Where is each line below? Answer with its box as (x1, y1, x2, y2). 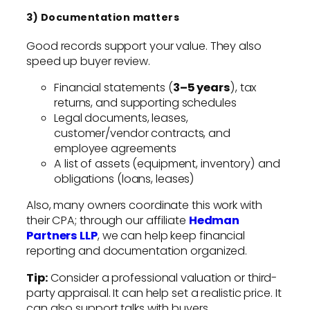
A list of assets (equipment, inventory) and (54, 156, 280, 172)
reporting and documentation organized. (26, 243, 248, 259)
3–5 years (172, 80, 230, 96)
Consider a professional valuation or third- (47, 269, 277, 286)
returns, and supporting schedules (54, 95, 237, 111)
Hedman (188, 212, 240, 229)
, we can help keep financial (97, 228, 246, 244)
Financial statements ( (54, 80, 173, 96)
